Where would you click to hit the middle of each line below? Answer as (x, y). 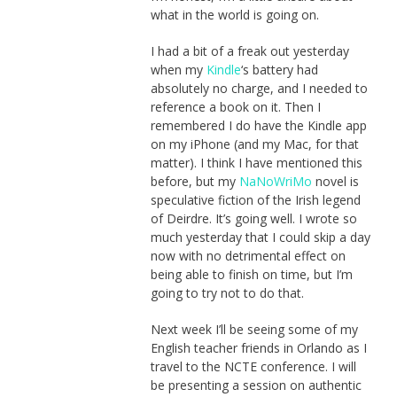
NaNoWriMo (275, 182)
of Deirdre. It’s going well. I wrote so (253, 219)
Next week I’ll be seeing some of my (254, 330)
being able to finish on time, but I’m (251, 275)
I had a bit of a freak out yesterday (249, 51)
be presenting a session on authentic (256, 385)
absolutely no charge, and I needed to (259, 89)
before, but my (195, 182)
